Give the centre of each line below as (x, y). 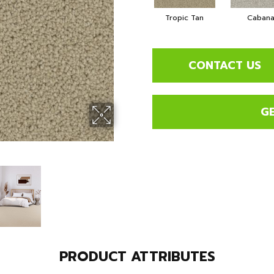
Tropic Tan (184, 18)
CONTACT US (225, 65)
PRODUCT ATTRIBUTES (137, 257)
